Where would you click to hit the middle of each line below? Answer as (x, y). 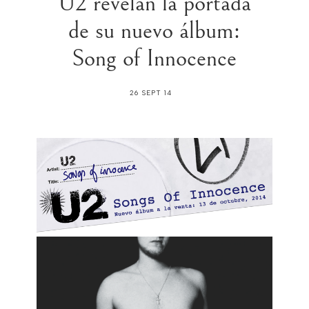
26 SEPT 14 (151, 93)
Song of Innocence (154, 59)
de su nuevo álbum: (154, 31)
